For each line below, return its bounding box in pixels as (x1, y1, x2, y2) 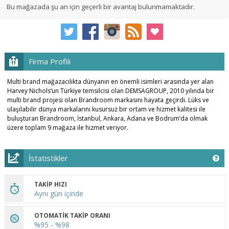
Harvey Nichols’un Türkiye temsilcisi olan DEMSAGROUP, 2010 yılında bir (7, 86, 214, 96)
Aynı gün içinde (34, 189, 83, 199)
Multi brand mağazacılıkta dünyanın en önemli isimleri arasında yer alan (7, 77, 214, 86)
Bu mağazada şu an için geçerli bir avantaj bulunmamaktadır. (7, 2, 195, 12)
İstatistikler (28, 153, 68, 164)
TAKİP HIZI (34, 180, 67, 189)
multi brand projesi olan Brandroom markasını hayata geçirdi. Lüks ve (7, 96, 209, 105)
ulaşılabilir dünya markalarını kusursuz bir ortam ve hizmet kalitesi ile (7, 105, 205, 114)
